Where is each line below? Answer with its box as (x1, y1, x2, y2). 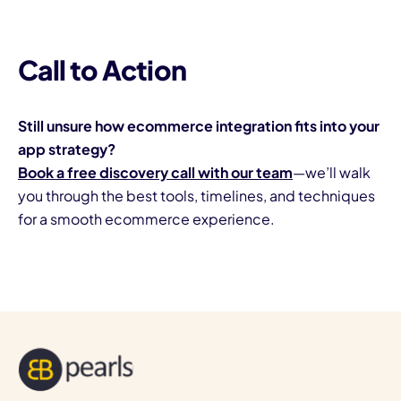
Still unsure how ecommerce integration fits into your (18, 115, 380, 135)
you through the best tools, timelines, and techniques (18, 185, 375, 205)
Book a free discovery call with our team (18, 162, 293, 182)
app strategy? (18, 139, 115, 158)
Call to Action (18, 52, 187, 87)
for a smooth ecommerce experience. (18, 209, 275, 228)
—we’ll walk (293, 162, 371, 182)
